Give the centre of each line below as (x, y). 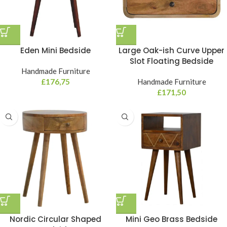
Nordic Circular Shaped (55, 219)
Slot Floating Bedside (172, 61)
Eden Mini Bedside (55, 50)
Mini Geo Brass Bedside (172, 219)
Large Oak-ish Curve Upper (172, 50)
